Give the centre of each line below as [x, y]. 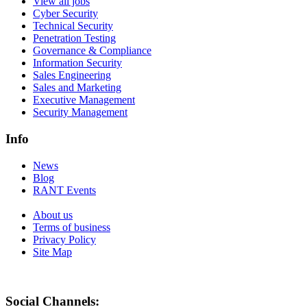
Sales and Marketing [77, 88]
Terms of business [72, 227]
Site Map [52, 251]
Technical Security [73, 26]
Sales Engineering [72, 75]
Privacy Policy [64, 239]
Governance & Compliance [92, 51]
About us [53, 214]
